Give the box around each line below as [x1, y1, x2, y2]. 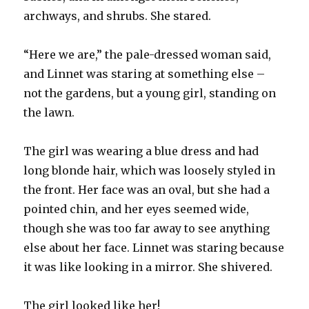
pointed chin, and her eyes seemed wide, [23, 201, 250, 216]
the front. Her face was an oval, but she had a [23, 182, 270, 197]
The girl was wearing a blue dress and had [23, 143, 259, 158]
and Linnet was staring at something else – [23, 66, 266, 81]
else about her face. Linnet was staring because [23, 240, 285, 255]
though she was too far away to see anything [23, 221, 270, 235]
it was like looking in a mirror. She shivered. [23, 259, 273, 274]
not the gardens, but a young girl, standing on [23, 86, 277, 100]
